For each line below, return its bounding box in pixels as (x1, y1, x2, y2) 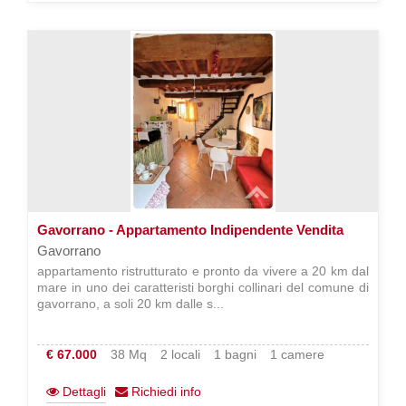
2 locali (160, 347, 200, 362)
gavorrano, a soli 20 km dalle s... (37, 296, 224, 311)
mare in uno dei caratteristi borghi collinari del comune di (37, 280, 369, 295)
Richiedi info (128, 384, 201, 399)
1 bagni (214, 347, 256, 362)
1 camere (270, 347, 324, 362)
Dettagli (59, 384, 106, 399)
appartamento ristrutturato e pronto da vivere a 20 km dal (37, 264, 369, 278)
